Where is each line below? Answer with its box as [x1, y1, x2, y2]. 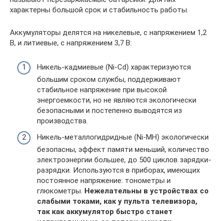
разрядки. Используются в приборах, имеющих [37, 166, 200, 175]
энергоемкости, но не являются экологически [37, 95, 196, 105]
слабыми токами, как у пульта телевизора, [37, 197, 197, 206]
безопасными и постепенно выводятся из [37, 106, 182, 115]
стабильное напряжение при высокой [37, 85, 167, 94]
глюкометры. [37, 186, 84, 196]
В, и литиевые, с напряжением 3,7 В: [10, 38, 132, 48]
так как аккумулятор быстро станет [37, 207, 173, 217]
